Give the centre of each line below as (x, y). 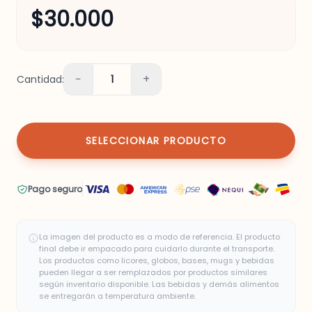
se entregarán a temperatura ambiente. (117, 296)
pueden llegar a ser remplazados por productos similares (153, 273)
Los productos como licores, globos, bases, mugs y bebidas (157, 261)
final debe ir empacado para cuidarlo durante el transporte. (157, 249)
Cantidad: (40, 80)
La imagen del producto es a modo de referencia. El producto (159, 237)
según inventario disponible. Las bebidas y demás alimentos (159, 284)
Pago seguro (55, 189)
